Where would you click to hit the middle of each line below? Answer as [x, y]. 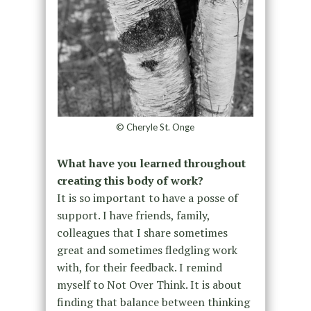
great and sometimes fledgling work [147, 250]
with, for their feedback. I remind [139, 267]
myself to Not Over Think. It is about [149, 284]
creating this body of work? [130, 180]
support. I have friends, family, [133, 215]
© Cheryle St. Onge [155, 127]
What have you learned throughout [151, 163]
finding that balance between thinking [153, 302]
